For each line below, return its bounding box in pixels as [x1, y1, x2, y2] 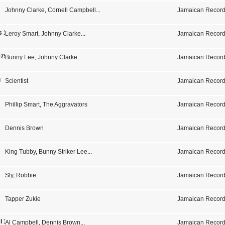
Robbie [16, 172, 36, 179]
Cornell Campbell [47, 7, 96, 14]
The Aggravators [42, 101, 87, 108]
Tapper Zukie [5, 195, 41, 202]
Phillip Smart [5, 101, 40, 108]
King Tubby [5, 148, 36, 155]
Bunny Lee [5, 54, 35, 61]
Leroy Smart [5, 30, 38, 37]
